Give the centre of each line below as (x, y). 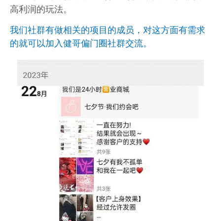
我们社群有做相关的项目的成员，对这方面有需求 (108, 29)
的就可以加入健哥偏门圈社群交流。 (81, 42)
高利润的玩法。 (41, 8)
